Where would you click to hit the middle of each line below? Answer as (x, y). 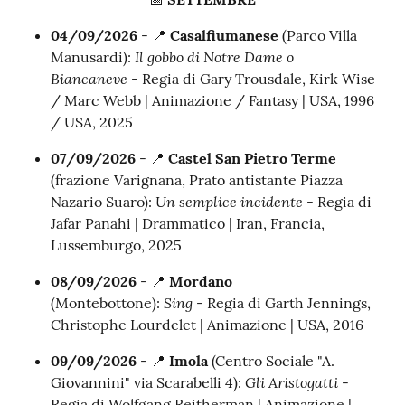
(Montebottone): (107, 303)
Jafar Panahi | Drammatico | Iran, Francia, (188, 224)
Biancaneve (89, 79)
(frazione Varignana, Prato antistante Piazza (197, 180)
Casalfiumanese (226, 36)
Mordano (201, 282)
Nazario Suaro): (103, 202)
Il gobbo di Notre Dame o (214, 57)
